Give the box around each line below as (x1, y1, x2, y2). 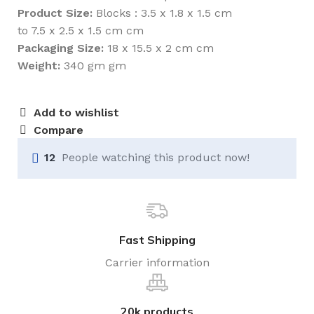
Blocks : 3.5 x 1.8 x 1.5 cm (93, 6, 232, 20)
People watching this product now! (62, 151, 250, 164)
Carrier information (104, 256, 210, 269)
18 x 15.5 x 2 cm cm (104, 41, 214, 55)
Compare (34, 123, 84, 137)
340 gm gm (60, 59, 126, 72)
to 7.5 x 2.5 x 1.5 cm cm (18, 24, 144, 37)
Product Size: (18, 6, 93, 20)
